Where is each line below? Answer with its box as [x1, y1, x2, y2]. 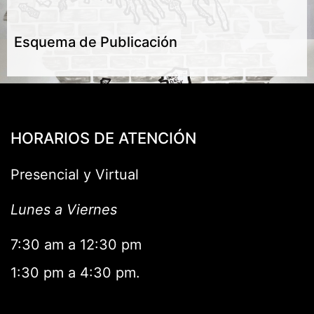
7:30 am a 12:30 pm [11, 236, 142, 254]
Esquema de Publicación [14, 34, 177, 51]
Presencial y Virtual [11, 166, 139, 184]
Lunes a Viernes [11, 201, 117, 219]
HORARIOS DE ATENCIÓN [11, 129, 196, 148]
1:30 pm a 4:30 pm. [11, 264, 140, 282]
